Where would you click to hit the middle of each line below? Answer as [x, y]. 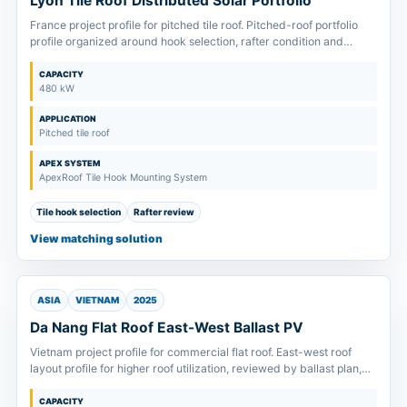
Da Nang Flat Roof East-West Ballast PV [167, 327]
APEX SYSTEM [69, 163]
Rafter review [164, 211]
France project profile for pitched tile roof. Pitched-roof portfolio [194, 25]
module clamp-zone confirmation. [118, 57]
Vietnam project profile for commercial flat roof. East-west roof [191, 352]
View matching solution [96, 238]
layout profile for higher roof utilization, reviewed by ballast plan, [196, 368]
